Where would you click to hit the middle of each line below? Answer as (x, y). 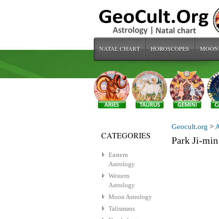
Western (119, 176)
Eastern (118, 155)
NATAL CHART (120, 48)
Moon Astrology (130, 197)
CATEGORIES (126, 135)
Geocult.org (190, 127)
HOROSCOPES (170, 48)
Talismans (122, 209)
